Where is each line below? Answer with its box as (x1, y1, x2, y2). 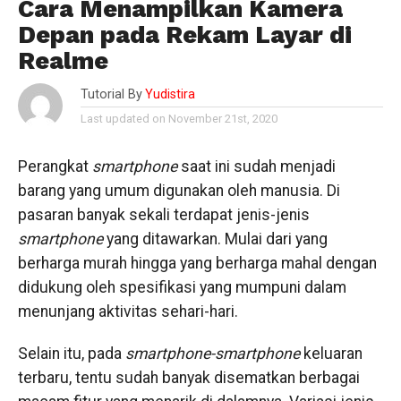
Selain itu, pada (17, 345, 125, 363)
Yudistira (144, 87, 195, 102)
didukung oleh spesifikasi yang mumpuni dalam (17, 278, 346, 296)
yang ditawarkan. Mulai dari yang (106, 230, 328, 248)
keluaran (303, 345, 363, 363)
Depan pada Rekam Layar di (17, 21, 352, 49)
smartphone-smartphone (124, 345, 303, 363)
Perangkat (17, 158, 92, 175)
